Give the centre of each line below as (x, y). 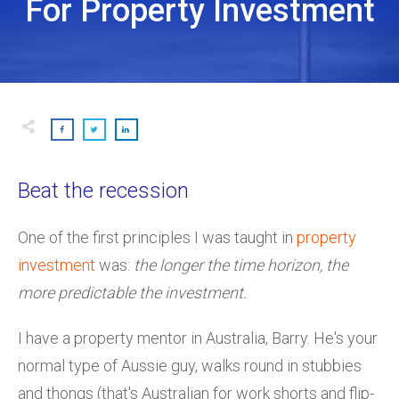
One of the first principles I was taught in (157, 237)
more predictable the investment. (132, 292)
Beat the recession (103, 190)
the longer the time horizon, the (241, 265)
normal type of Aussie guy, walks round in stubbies (190, 365)
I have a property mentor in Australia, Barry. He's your (198, 338)
